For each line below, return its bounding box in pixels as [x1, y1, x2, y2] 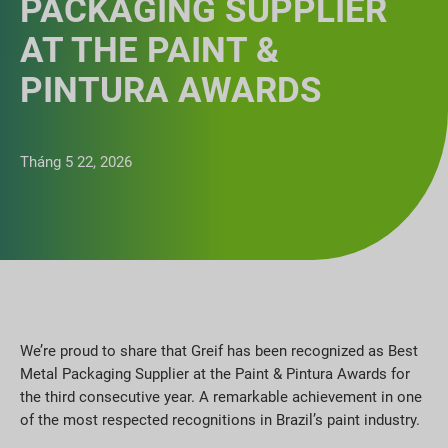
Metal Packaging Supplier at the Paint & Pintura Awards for [20, 364, 410, 383]
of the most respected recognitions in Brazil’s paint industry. [20, 410, 420, 429]
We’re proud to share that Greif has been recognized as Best [20, 341, 418, 360]
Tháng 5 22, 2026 [20, 152, 132, 171]
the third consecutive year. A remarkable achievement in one [20, 387, 422, 406]
